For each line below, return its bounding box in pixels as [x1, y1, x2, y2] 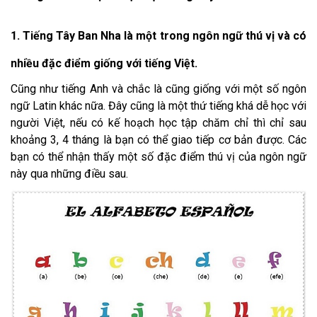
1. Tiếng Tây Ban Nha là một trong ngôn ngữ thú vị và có [11, 29, 306, 43]
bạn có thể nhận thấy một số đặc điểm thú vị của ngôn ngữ [11, 150, 306, 164]
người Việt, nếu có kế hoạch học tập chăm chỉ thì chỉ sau [11, 116, 306, 130]
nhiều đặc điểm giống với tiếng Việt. [11, 57, 197, 71]
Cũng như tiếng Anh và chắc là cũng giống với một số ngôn [11, 82, 306, 96]
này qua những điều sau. [11, 167, 128, 181]
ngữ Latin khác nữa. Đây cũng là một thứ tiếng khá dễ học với [11, 99, 306, 113]
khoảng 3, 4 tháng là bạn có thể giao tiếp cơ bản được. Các [11, 133, 306, 147]
